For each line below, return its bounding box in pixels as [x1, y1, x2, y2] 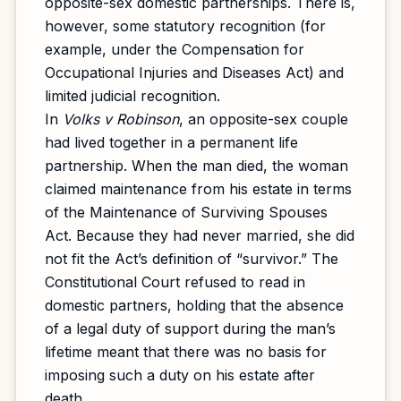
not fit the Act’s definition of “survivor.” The [45, 250, 338, 268]
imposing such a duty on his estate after [45, 366, 315, 384]
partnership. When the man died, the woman [45, 157, 348, 175]
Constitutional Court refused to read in [45, 273, 305, 291]
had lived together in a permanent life [45, 133, 298, 151]
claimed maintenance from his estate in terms [45, 180, 352, 198]
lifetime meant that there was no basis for [45, 343, 327, 361]
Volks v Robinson [63, 110, 179, 128]
